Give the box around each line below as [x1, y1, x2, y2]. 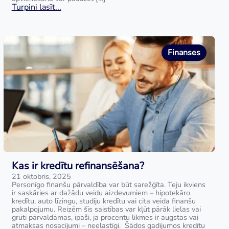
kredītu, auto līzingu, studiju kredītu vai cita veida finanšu [11, 196, 196, 206]
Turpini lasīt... [11, 2, 61, 13]
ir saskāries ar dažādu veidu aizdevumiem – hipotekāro [11, 188, 190, 198]
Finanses [167, 47, 200, 58]
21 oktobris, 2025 [11, 171, 71, 181]
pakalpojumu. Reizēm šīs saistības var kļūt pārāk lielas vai [11, 204, 201, 214]
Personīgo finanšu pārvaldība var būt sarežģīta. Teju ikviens [11, 179, 205, 190]
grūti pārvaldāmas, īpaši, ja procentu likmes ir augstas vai [11, 212, 198, 222]
